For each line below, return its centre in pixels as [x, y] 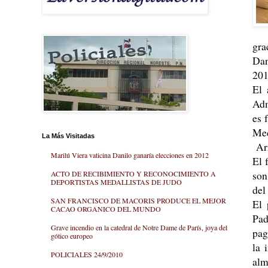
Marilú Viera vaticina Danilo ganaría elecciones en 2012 [130, 155]
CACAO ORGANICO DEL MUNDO [106, 208]
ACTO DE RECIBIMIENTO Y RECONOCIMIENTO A [133, 174]
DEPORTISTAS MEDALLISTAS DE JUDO [116, 182]
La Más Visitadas [68, 136]
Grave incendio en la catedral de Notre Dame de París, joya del [139, 227]
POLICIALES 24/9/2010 [87, 254]
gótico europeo [72, 235]
